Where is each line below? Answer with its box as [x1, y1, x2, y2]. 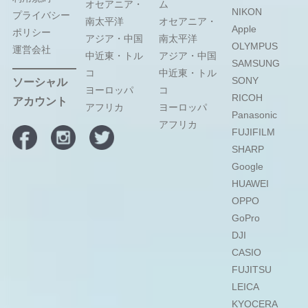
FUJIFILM [232, 126, 276, 138]
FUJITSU [232, 264, 272, 276]
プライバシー [12, 10, 70, 21]
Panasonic [232, 109, 278, 121]
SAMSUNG [232, 58, 280, 69]
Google [232, 161, 264, 173]
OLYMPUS [232, 41, 278, 52]
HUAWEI [232, 178, 269, 190]
